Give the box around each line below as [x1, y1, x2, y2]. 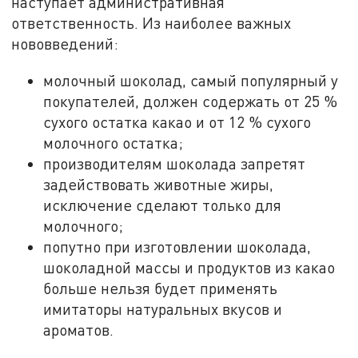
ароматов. [43, 320, 114, 339]
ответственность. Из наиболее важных [11, 14, 292, 33]
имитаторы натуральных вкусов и [43, 299, 283, 318]
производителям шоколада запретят [43, 153, 306, 173]
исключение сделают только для [43, 195, 282, 214]
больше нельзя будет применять [43, 278, 278, 297]
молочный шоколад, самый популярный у [43, 70, 339, 89]
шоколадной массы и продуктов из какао [43, 257, 336, 276]
